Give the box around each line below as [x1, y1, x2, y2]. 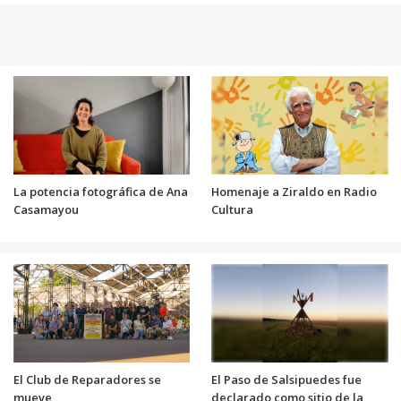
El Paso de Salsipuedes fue [211, 371, 362, 388]
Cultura [211, 200, 253, 218]
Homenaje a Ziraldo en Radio [211, 183, 377, 200]
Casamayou [13, 200, 79, 218]
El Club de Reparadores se [13, 371, 161, 388]
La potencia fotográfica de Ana [13, 183, 188, 200]
